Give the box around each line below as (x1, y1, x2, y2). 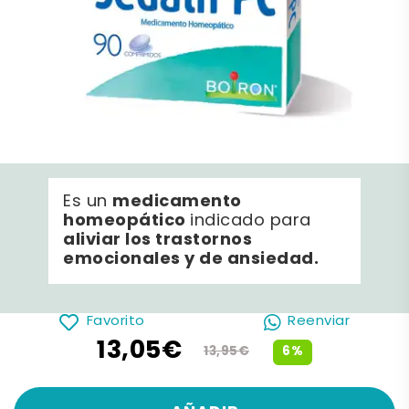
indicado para (190, 207, 311, 235)
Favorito (86, 310, 145, 334)
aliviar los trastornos (63, 225, 253, 255)
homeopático (63, 206, 191, 236)
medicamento (112, 187, 242, 216)
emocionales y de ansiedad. (63, 245, 320, 274)
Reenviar (288, 310, 351, 334)
